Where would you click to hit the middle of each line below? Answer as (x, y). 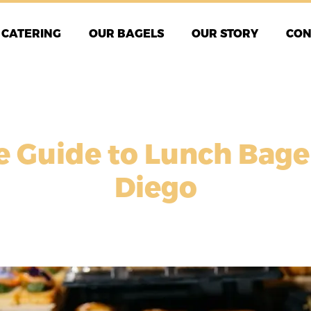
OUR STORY (225, 34)
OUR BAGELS (126, 34)
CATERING (31, 34)
